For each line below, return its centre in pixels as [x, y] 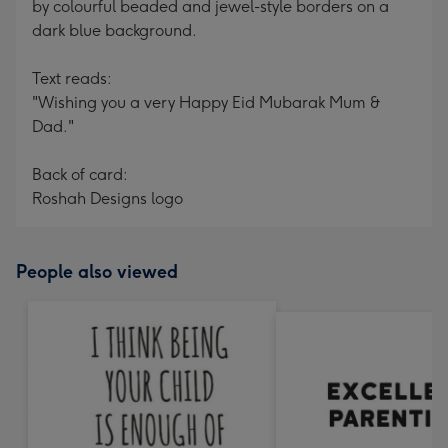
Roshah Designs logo [107, 198]
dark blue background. [114, 30]
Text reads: [72, 78]
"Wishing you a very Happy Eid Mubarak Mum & [206, 102]
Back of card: [80, 174]
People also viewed [97, 272]
